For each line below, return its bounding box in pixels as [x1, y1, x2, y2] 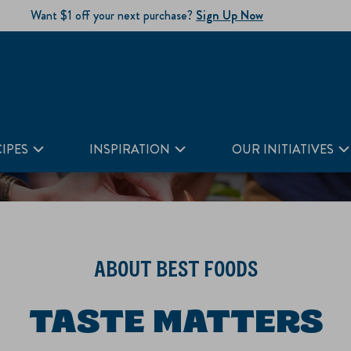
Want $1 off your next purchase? [31, 6, 196, 24]
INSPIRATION [89, 139, 171, 158]
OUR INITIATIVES [231, 139, 334, 158]
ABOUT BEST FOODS [93, 255, 258, 283]
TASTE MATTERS [28, 301, 323, 339]
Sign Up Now [196, 6, 263, 24]
